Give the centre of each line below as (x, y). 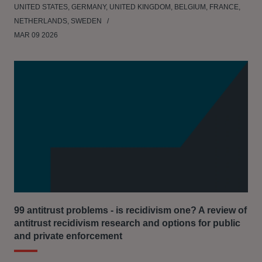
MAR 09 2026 (36, 35)
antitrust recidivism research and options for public (127, 223)
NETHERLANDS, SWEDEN (59, 21)
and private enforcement (68, 236)
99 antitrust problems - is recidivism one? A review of (130, 210)
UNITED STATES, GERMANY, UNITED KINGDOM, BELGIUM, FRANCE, (127, 7)
